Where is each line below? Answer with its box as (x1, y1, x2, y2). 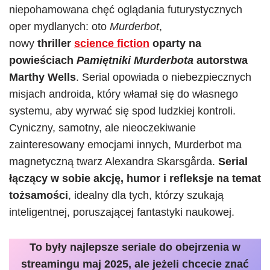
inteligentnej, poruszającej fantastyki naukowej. (9, 206, 234, 218)
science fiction (74, 37, 149, 49)
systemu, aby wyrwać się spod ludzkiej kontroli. (9, 105, 236, 117)
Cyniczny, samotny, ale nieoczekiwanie (9, 122, 196, 134)
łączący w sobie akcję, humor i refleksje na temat (9, 172, 261, 184)
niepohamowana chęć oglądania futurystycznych (9, 4, 242, 16)
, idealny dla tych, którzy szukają (68, 189, 224, 201)
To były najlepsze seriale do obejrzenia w (30, 241, 240, 253)
